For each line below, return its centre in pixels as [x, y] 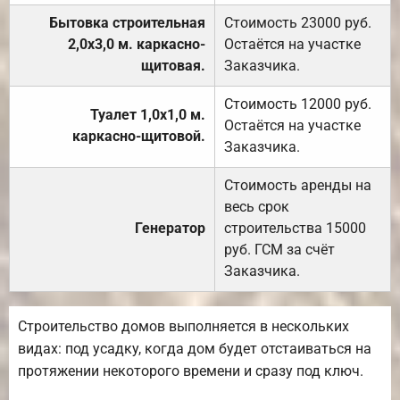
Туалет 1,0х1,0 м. [148, 114]
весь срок [257, 206]
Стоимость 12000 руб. [298, 104]
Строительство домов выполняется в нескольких [183, 326]
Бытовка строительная [127, 22]
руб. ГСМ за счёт [279, 249]
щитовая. [173, 65]
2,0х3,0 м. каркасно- [137, 44]
